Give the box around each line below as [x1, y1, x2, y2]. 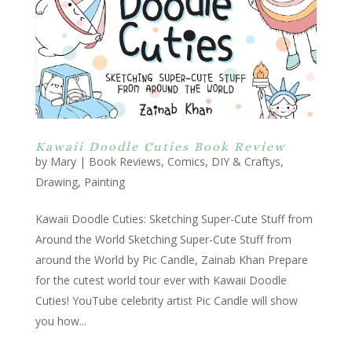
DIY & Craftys [211, 154, 280, 170]
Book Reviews [88, 154, 161, 170]
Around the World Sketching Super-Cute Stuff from [35, 232, 291, 247]
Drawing [35, 174, 78, 190]
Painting [83, 174, 125, 190]
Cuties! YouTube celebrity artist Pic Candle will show [35, 293, 298, 309]
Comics [167, 154, 205, 170]
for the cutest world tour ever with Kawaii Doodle [35, 273, 287, 288]
